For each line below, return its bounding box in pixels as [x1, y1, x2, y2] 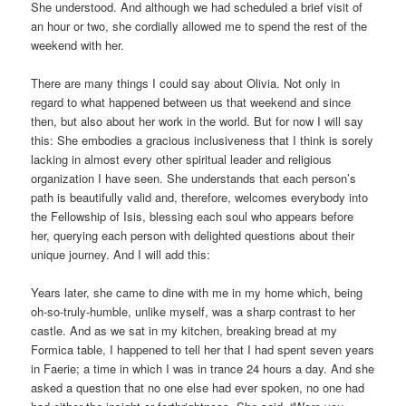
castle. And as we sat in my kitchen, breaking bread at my [31, 322, 338, 340]
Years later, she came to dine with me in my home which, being [31, 284, 363, 302]
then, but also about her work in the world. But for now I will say [31, 112, 364, 130]
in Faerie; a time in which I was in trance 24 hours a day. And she [31, 360, 375, 378]
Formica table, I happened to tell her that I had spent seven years [31, 341, 375, 359]
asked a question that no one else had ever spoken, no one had [31, 379, 365, 397]
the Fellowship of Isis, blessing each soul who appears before [31, 208, 354, 226]
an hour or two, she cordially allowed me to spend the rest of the [31, 16, 368, 34]
